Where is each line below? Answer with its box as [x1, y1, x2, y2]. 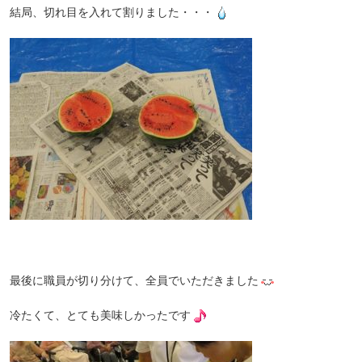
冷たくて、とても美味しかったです [10, 308, 191, 322]
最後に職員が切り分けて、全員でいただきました [10, 273, 259, 287]
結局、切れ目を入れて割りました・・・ [10, 5, 213, 19]
